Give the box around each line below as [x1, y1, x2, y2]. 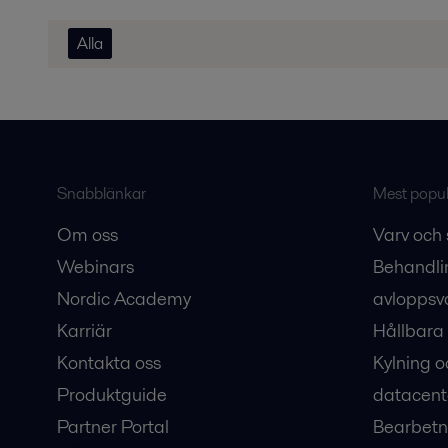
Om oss [56, 222, 118, 247]
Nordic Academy [56, 286, 191, 311]
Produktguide [56, 382, 167, 407]
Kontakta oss [56, 350, 161, 375]
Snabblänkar [56, 182, 146, 205]
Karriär [56, 318, 112, 343]
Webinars [56, 254, 134, 279]
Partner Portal [56, 414, 169, 439]
